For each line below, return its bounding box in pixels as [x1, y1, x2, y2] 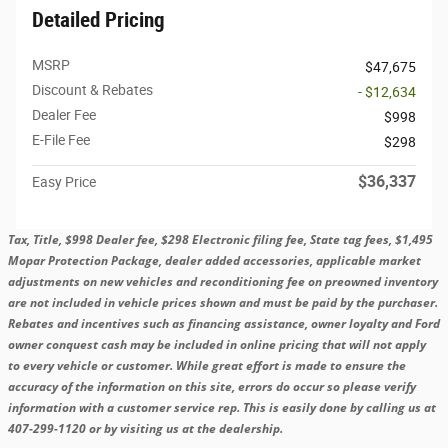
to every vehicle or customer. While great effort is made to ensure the [8, 356, 406, 374]
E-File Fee [32, 131, 90, 148]
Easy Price [32, 173, 96, 190]
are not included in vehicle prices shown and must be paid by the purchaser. [8, 293, 438, 311]
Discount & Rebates [32, 81, 153, 98]
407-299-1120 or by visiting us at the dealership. [8, 419, 283, 437]
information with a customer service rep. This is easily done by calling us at [8, 398, 439, 416]
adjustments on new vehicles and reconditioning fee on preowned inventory [8, 272, 438, 290]
